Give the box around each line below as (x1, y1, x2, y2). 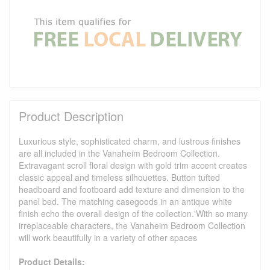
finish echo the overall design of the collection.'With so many (19, 207, 248, 219)
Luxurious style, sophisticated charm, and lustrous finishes (19, 134, 240, 147)
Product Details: (19, 255, 85, 268)
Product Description (19, 107, 124, 125)
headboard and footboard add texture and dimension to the (19, 183, 245, 195)
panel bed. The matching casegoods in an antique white (19, 195, 232, 207)
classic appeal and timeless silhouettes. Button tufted (19, 171, 220, 183)
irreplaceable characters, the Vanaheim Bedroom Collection (19, 219, 245, 231)
